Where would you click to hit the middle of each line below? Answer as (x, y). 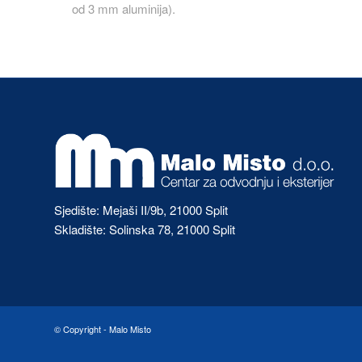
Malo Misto (130, 329)
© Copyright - (82, 329)
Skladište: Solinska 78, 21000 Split (145, 229)
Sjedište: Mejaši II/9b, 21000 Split (141, 209)
